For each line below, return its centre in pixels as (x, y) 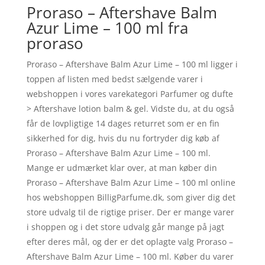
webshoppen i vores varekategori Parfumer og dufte (130, 93)
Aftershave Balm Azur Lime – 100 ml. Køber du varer (130, 256)
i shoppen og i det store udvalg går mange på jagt (125, 227)
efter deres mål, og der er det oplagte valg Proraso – (130, 241)
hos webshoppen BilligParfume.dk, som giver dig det (131, 197)
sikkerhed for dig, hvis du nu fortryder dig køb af (123, 138)
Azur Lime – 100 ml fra (107, 28)
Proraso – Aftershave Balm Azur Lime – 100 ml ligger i (132, 64)
